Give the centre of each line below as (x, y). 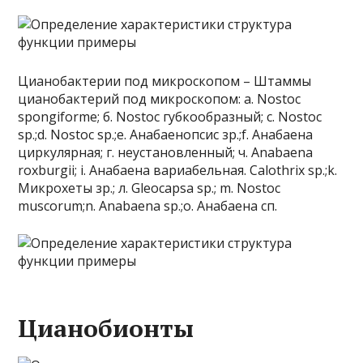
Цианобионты (106, 328)
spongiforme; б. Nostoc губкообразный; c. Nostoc (170, 117)
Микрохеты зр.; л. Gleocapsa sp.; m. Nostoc (149, 188)
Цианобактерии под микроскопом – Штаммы (165, 81)
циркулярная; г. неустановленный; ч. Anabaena (166, 152)
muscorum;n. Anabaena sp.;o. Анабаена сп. (148, 206)
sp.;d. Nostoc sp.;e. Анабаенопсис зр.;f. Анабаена (166, 135)
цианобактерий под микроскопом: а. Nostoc (160, 99)
